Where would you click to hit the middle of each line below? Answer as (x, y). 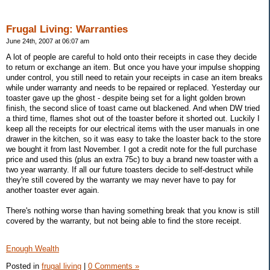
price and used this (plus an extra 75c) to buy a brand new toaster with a (132, 160)
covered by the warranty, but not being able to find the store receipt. (124, 221)
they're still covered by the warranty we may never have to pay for (121, 180)
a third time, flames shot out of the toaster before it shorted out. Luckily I (133, 119)
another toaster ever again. (53, 190)
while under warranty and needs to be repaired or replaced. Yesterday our (133, 88)
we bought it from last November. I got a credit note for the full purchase (131, 149)
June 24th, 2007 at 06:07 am (48, 41)
